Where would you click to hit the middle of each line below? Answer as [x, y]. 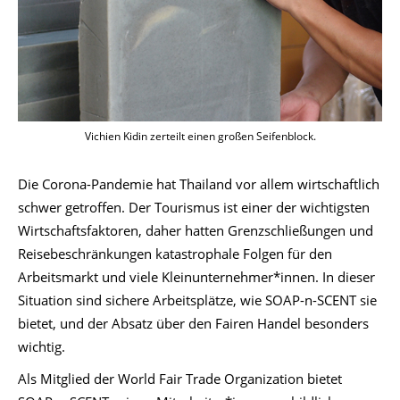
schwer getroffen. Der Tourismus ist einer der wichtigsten [194, 208]
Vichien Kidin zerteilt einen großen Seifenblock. [200, 137]
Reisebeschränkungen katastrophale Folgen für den [175, 254]
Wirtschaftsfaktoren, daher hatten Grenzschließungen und [196, 231]
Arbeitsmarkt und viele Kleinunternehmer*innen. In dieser [196, 277]
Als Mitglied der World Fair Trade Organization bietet [180, 379]
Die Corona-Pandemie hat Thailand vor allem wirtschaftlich [199, 184]
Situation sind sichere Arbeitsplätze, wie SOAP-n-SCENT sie [197, 300]
